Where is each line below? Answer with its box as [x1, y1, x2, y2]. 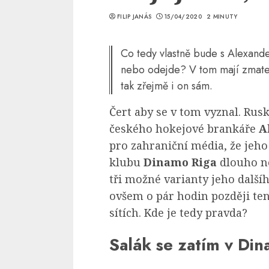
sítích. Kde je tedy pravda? [109, 205, 247, 220]
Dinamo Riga [144, 155, 217, 169]
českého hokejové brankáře [109, 121, 259, 136]
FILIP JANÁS [117, 12, 152, 21]
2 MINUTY [207, 12, 238, 21]
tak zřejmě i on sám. [121, 78, 213, 94]
